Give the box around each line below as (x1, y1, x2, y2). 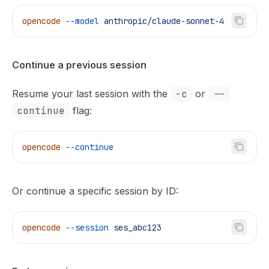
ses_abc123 (109, 222, 162, 233)
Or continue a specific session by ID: (12, 185, 178, 197)
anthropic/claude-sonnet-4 (99, 16, 224, 26)
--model (61, 16, 99, 26)
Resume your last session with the (12, 88, 171, 100)
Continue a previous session (12, 59, 147, 71)
